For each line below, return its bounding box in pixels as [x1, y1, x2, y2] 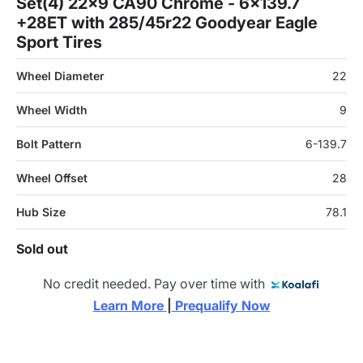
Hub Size [16, 204, 66, 219]
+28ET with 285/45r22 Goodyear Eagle [16, 12, 318, 32]
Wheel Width [16, 102, 88, 117]
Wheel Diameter [16, 68, 105, 83]
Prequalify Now [171, 297, 271, 314]
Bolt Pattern [16, 136, 82, 151]
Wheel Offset [16, 170, 88, 185]
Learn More [92, 297, 167, 314]
